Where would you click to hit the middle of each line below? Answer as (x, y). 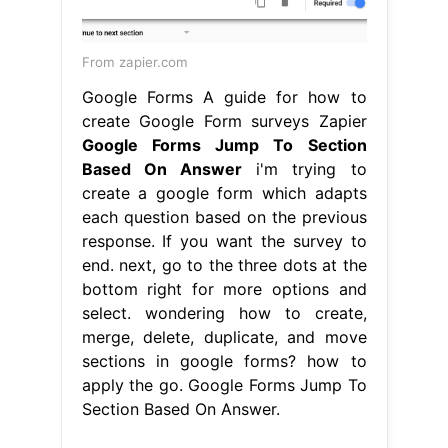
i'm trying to (304, 168)
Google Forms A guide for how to (224, 96)
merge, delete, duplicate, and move (224, 336)
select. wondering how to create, (224, 312)
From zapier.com (134, 61)
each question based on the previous (224, 216)
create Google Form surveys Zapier (224, 120)
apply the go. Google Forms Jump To (224, 384)
